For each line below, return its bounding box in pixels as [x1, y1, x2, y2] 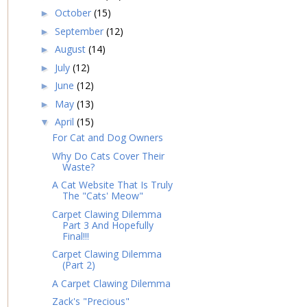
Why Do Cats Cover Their [51, 149, 164, 162]
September [54, 24, 106, 38]
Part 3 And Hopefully [62, 218, 153, 232]
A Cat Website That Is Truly [51, 178, 173, 192]
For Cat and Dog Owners [51, 131, 163, 145]
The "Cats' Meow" [62, 189, 143, 203]
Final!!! [62, 229, 89, 243]
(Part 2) [62, 258, 95, 272]
